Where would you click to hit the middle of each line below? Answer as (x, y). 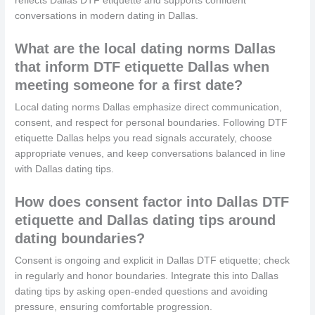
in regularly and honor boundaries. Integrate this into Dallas (147, 276)
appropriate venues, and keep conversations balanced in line (150, 153)
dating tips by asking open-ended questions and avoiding (142, 291)
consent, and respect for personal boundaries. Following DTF (152, 122)
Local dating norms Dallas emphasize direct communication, (149, 107)
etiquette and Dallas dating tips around (146, 220)
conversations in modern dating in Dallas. (107, 15)
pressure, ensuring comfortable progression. (114, 307)
